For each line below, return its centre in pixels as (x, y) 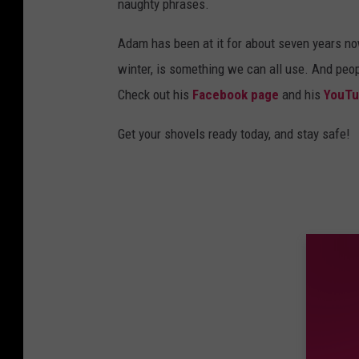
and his (301, 95)
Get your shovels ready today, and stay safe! (234, 134)
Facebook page (236, 95)
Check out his (155, 95)
